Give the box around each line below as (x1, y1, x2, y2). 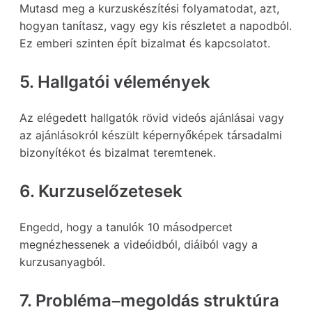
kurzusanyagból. (19, 254, 105, 269)
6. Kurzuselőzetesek (19, 180, 182, 201)
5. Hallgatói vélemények (19, 71, 210, 92)
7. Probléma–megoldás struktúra (19, 290, 279, 311)
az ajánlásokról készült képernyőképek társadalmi (19, 127, 282, 142)
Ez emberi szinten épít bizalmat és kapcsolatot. (19, 36, 270, 50)
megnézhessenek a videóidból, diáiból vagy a (19, 237, 258, 251)
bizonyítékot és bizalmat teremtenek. (19, 145, 216, 159)
